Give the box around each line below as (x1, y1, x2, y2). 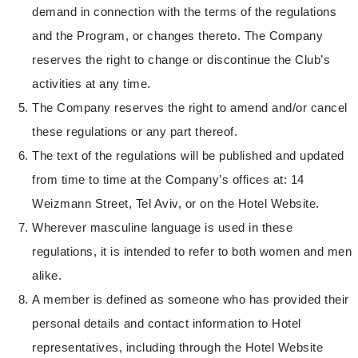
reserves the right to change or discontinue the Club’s (32, 53, 330, 67)
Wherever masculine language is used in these (32, 221, 292, 235)
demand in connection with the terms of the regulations (32, 5, 336, 19)
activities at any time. (32, 77, 151, 91)
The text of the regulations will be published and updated (32, 149, 344, 163)
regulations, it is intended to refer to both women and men (32, 245, 352, 259)
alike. (32, 268, 62, 283)
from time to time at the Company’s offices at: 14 (32, 173, 304, 187)
